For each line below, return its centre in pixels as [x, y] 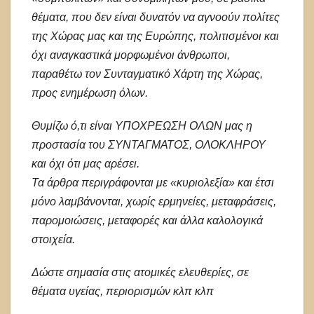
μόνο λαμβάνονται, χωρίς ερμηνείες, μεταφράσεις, [154, 202]
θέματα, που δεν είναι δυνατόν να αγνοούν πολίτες [156, 18]
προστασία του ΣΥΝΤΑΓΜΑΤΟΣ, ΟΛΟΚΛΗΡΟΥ [149, 145]
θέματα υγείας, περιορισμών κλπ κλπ [123, 292]
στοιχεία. [53, 240]
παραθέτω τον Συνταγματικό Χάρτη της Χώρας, [147, 74]
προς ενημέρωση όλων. [90, 93]
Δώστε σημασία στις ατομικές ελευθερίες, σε [140, 273]
